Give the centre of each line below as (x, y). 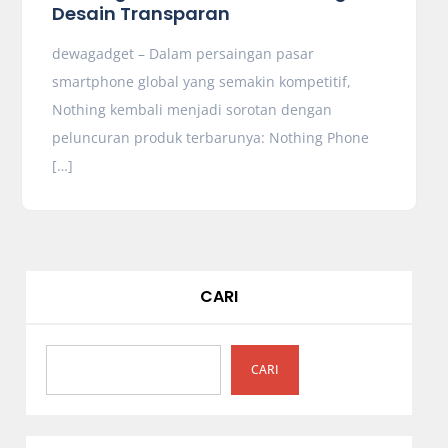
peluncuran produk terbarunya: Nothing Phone (210, 137)
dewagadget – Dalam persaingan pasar (182, 53)
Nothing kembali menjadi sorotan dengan (191, 109)
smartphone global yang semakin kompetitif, (201, 81)
